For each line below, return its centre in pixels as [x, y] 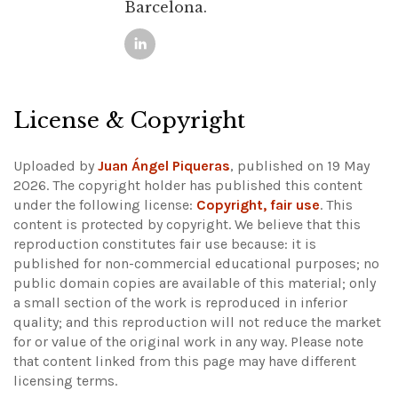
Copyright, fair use [258, 205]
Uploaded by [56, 166]
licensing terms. [65, 381]
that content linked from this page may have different [185, 362]
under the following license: [105, 205]
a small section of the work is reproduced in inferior [180, 303]
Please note [327, 342]
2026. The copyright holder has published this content [188, 186]
